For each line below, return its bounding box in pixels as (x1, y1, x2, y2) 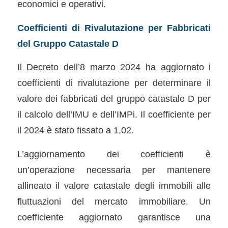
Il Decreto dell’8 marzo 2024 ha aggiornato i (17, 62, 211, 73)
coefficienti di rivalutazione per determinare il (17, 77, 211, 89)
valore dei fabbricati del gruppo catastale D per (17, 93, 211, 104)
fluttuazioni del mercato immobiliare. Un (17, 196, 211, 207)
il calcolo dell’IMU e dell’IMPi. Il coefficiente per (17, 109, 211, 120)
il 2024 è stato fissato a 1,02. (17, 125, 134, 136)
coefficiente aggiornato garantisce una (17, 212, 211, 223)
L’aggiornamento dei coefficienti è (17, 149, 211, 160)
